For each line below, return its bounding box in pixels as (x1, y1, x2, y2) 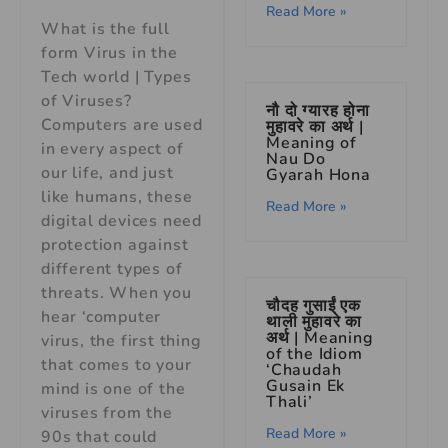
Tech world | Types (41, 66, 192, 89)
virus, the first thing (41, 330, 202, 353)
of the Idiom (266, 342, 363, 365)
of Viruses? (41, 90, 132, 113)
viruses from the (41, 402, 173, 425)
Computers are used (41, 114, 203, 137)
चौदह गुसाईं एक (266, 294, 362, 317)
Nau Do (266, 147, 326, 170)
